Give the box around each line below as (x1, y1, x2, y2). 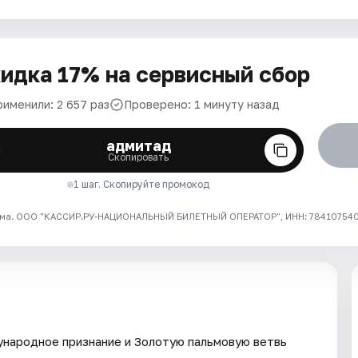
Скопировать (108, 151, 169, 163)
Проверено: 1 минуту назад (124, 97, 280, 111)
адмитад (105, 137, 171, 154)
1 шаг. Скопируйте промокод (74, 178, 210, 190)
